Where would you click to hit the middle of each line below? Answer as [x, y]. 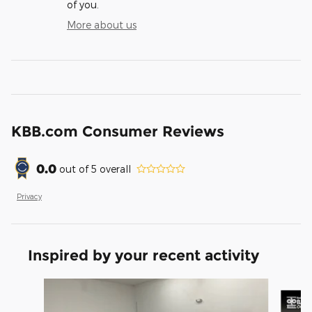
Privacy [29, 196]
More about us [102, 25]
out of [75, 169]
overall [114, 169]
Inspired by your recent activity [143, 256]
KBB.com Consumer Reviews [118, 132]
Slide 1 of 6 [36, 286]
